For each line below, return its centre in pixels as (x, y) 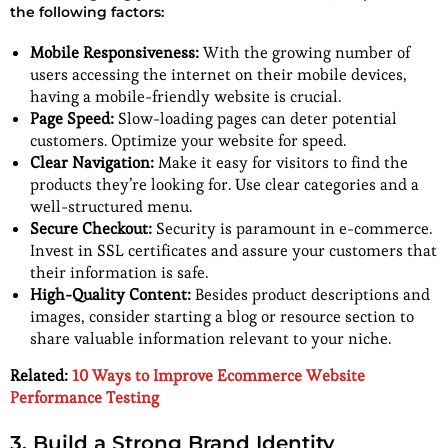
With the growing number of (304, 53)
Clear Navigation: (92, 163)
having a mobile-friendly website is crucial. (185, 97)
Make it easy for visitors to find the (281, 163)
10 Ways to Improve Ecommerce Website (218, 376)
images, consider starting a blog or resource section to (222, 317)
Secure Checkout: (91, 229)
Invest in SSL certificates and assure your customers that (233, 251)
